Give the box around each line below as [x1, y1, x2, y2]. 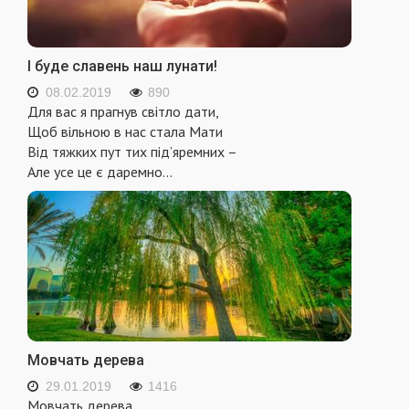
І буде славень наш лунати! [27, 58, 217, 76]
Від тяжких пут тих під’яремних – [27, 142, 237, 162]
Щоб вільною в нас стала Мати [27, 122, 223, 142]
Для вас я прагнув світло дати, [27, 102, 219, 121]
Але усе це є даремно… [27, 163, 173, 182]
